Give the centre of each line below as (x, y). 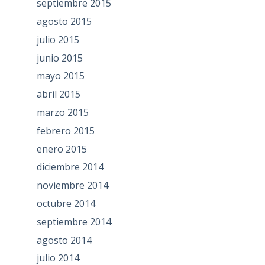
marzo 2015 (62, 112)
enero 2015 (62, 149)
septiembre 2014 (74, 222)
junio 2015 (59, 58)
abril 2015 (58, 94)
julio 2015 (58, 39)
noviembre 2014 (72, 185)
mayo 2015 (60, 76)
